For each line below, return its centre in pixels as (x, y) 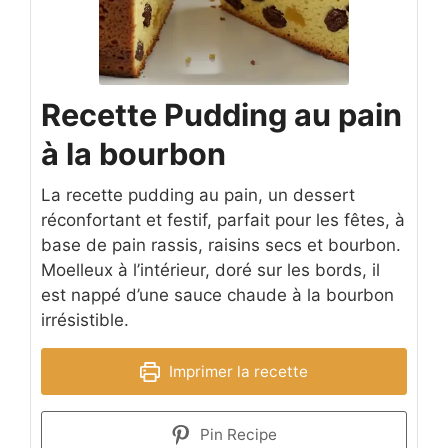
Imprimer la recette (236, 372)
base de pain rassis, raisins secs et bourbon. (221, 245)
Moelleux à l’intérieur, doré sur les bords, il (210, 270)
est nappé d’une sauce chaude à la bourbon (217, 295)
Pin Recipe (236, 435)
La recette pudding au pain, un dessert (198, 195)
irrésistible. (85, 320)
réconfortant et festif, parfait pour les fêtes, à (223, 220)
